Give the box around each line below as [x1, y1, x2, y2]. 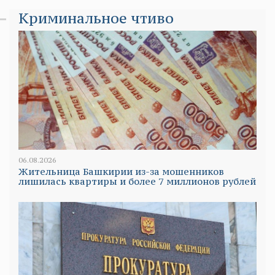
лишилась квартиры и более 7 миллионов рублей [18, 175, 256, 187]
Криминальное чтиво [18, 9, 174, 27]
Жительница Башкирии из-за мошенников [18, 165, 224, 177]
